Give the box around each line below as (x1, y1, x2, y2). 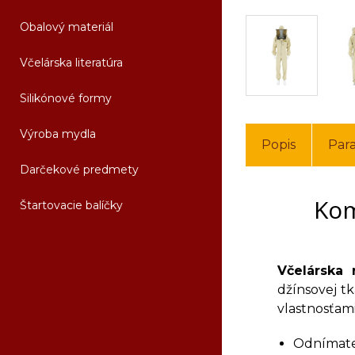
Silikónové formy (20, 91, 112, 105)
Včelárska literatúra (20, 55, 123, 70)
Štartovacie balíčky (20, 198, 123, 212)
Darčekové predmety (20, 162, 139, 177)
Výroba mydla (20, 127, 96, 141)
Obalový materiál (20, 20, 113, 34)
